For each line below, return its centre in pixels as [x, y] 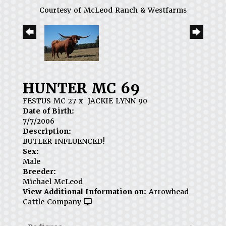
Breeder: [39, 171]
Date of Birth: [48, 111]
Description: [47, 131]
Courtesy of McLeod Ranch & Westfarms [113, 10]
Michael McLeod [53, 181]
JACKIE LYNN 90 [118, 101]
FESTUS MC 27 [49, 101]
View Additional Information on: [84, 191]
